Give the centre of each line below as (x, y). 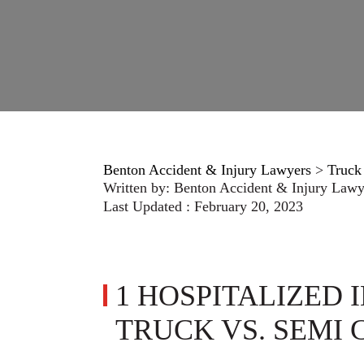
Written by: (139, 188)
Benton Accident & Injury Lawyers (207, 170)
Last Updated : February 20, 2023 (203, 206)
